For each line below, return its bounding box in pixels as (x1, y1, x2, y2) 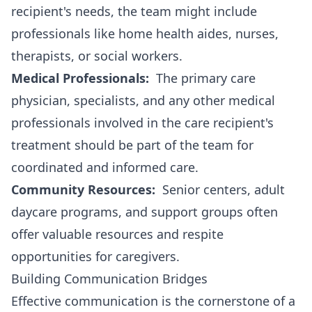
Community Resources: (11, 181, 155, 198)
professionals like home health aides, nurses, (11, 25, 279, 42)
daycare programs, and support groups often (11, 203, 278, 220)
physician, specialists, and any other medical (11, 92, 275, 109)
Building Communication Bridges (11, 270, 208, 287)
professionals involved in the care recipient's (11, 114, 274, 131)
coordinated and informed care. (11, 159, 198, 175)
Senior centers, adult (155, 181, 285, 198)
